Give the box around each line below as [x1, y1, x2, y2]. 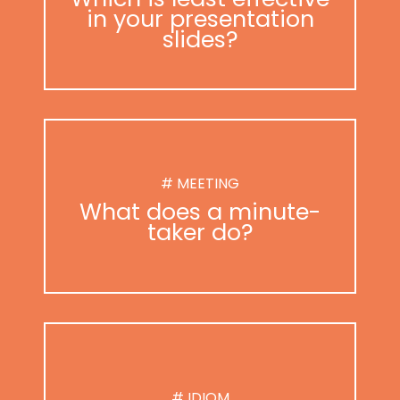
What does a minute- [79, 196, 321, 229]
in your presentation [86, 2, 314, 35]
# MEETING [161, 173, 239, 195]
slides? [162, 22, 238, 55]
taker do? [146, 216, 254, 249]
